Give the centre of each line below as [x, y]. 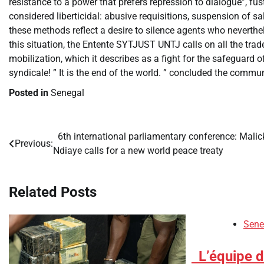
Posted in [30, 93]
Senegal [67, 93]
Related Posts [53, 192]
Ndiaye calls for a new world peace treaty [139, 151]
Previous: [34, 143]
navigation [41, 161]
